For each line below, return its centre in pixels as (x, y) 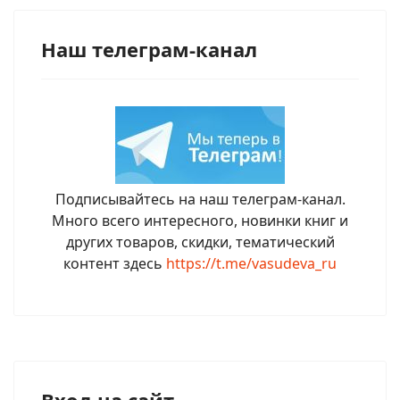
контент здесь (115, 263)
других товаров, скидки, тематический (200, 242)
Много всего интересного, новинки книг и (200, 221)
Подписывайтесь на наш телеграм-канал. (200, 199)
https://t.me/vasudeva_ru (251, 263)
